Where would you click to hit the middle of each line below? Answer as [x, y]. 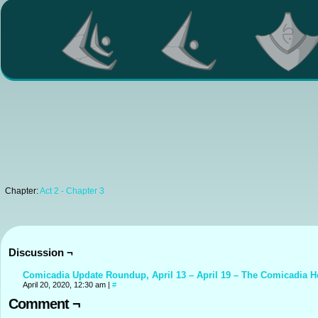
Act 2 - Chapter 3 [72, 191]
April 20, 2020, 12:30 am [65, 285]
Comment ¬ [44, 304]
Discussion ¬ [41, 252]
